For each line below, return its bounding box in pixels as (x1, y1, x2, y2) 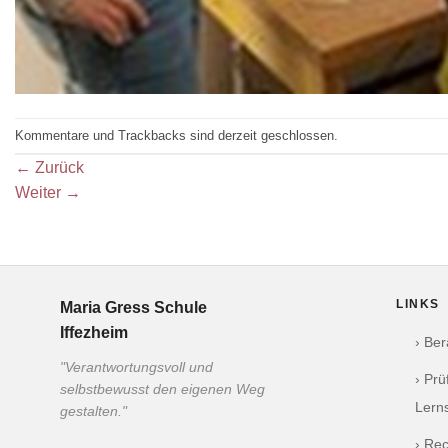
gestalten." (60, 404, 127, 420)
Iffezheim (60, 324, 128, 342)
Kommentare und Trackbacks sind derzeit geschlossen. (15, 127, 338, 143)
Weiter (15, 184, 65, 202)
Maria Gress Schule (60, 299, 207, 317)
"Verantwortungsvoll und (60, 360, 213, 376)
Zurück (31, 159, 84, 177)
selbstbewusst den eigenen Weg (60, 382, 265, 398)
